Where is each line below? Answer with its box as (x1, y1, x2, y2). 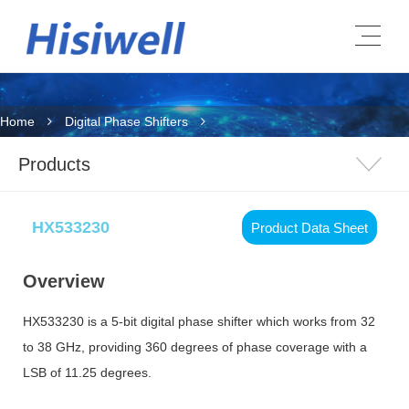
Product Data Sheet (251, 219, 368, 236)
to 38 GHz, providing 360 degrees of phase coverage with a (23, 340, 367, 354)
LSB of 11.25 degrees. (23, 365, 152, 380)
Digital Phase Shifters (65, 114, 188, 129)
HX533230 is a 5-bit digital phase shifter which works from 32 (23, 314, 375, 329)
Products (18, 154, 90, 174)
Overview (23, 271, 105, 291)
